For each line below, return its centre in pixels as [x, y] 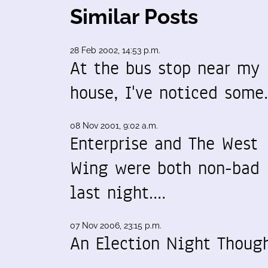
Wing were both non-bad [165, 168]
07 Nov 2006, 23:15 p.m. [116, 226]
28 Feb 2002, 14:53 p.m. [115, 50]
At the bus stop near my [165, 68]
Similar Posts [134, 16]
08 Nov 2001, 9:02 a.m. [114, 126]
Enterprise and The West [164, 144]
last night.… [118, 193]
